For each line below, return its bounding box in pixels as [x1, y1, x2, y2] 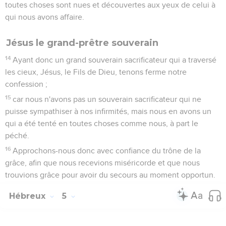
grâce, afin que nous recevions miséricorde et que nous [5, 158, 200, 167]
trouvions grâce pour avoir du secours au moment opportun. [5, 171, 215, 179]
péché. [5, 131, 29, 140]
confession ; [5, 80, 47, 88]
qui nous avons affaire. [5, 13, 84, 21]
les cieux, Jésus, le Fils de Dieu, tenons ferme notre [5, 68, 187, 76]
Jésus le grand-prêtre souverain [6, 37, 158, 48]
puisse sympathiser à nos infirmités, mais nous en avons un [5, 107, 211, 116]
